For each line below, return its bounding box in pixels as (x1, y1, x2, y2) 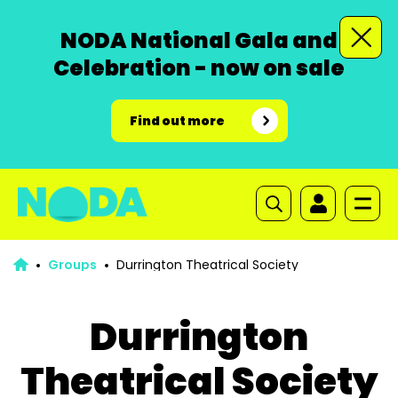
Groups (47, 256, 97, 274)
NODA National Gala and (60, 26, 338, 55)
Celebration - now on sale (53, 53, 345, 83)
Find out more (129, 112, 225, 130)
